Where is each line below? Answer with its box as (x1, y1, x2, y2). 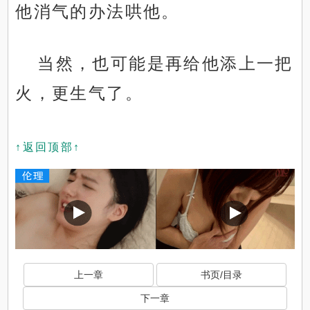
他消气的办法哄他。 (15, 2, 180, 21)
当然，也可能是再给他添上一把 (37, 54, 293, 73)
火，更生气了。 (15, 84, 144, 103)
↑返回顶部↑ (15, 141, 81, 154)
